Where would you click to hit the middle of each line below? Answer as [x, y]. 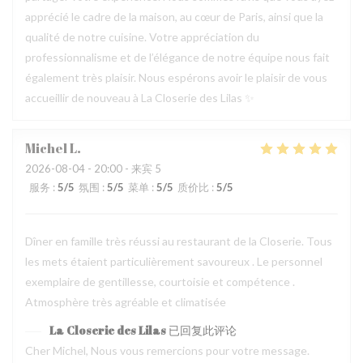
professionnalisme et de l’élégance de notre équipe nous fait [177, 57]
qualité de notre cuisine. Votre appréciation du [142, 37]
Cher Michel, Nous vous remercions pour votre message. [167, 350]
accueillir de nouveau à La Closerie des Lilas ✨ [140, 98]
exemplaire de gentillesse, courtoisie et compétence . [160, 282]
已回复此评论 [203, 330]
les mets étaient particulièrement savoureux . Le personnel [174, 261]
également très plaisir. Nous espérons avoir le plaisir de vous [176, 77]
